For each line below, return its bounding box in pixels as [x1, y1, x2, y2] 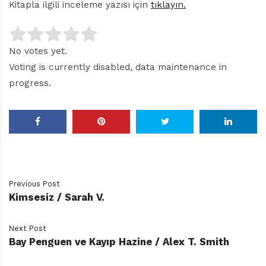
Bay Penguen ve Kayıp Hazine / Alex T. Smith [9, 235, 229, 248]
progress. [9, 78, 51, 88]
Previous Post [9, 179, 60, 188]
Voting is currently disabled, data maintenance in [9, 62, 227, 72]
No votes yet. [9, 46, 67, 56]
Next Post [9, 223, 46, 233]
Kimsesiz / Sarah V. [9, 191, 104, 203]
